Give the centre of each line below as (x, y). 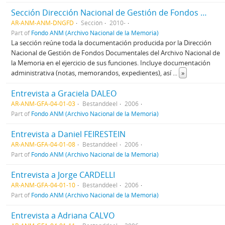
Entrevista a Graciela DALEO (64, 93)
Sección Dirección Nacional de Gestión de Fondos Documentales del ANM (204, 12)
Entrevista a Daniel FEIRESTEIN (68, 134)
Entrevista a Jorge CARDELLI (63, 175)
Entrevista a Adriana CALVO (63, 215)
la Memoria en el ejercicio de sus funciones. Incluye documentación (111, 63)
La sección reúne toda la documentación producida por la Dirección (111, 42)
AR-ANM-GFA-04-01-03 (43, 103)
